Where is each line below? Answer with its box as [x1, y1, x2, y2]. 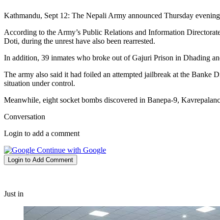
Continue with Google [35, 146, 106, 155]
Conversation [4, 112, 45, 121]
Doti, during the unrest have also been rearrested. [4, 37, 155, 46]
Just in [4, 190, 24, 198]
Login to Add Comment [8, 156, 73, 164]
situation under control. [4, 79, 75, 88]
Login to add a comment [4, 129, 80, 138]
